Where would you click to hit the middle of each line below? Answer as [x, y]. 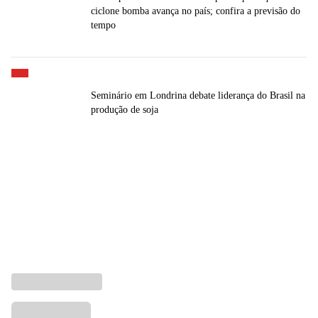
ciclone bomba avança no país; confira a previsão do [196, 11]
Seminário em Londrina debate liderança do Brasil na [198, 96]
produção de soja [125, 110]
